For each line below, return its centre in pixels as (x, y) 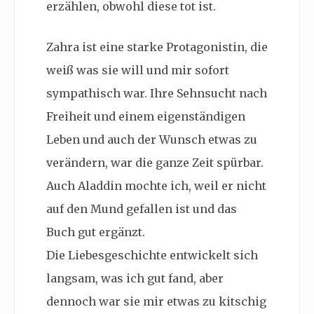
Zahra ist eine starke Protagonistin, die (157, 47)
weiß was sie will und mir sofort (138, 70)
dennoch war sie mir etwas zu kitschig (156, 302)
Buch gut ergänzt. (97, 232)
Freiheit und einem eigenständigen (146, 117)
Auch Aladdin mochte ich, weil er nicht (156, 186)
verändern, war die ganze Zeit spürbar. (156, 163)
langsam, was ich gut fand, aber (135, 279)
